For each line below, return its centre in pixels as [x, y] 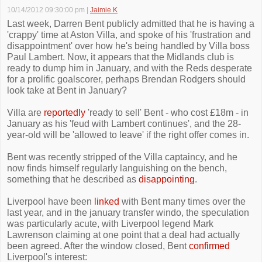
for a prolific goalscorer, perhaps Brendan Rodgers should [126, 79]
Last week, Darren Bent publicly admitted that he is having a [131, 24]
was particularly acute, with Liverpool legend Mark [110, 224]
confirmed [209, 246]
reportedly [65, 113]
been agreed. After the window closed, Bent [98, 246]
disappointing [167, 179]
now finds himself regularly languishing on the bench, [117, 168]
